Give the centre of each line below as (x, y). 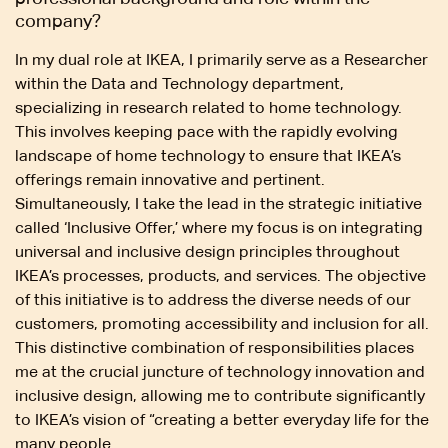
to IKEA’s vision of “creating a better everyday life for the (222, 420)
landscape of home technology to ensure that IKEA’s (208, 156)
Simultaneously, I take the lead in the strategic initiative (218, 204)
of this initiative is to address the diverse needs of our (213, 300)
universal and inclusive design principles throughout (207, 252)
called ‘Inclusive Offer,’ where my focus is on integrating (219, 228)
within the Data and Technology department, (179, 84)
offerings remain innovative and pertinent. (170, 180)
